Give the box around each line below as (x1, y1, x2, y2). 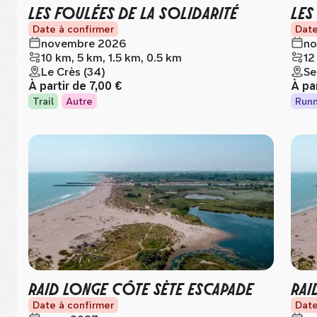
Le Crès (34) (41, 65, 105, 79)
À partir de (28, 79, 89, 93)
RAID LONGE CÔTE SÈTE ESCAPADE (28, 277, 253, 299)
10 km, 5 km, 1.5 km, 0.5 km (41, 51, 182, 64)
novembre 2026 (41, 37, 126, 50)
